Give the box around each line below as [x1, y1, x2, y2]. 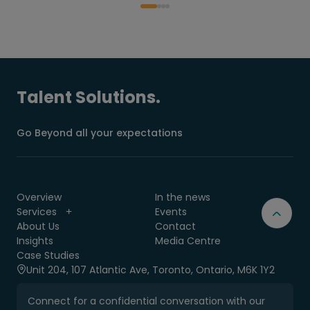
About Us [17, 219, 60, 233]
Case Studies [17, 248, 80, 262]
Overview [17, 190, 62, 204]
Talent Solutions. [17, 85, 161, 109]
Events [155, 204, 187, 219]
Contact [155, 219, 196, 233]
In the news [155, 190, 210, 204]
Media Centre [155, 233, 221, 248]
